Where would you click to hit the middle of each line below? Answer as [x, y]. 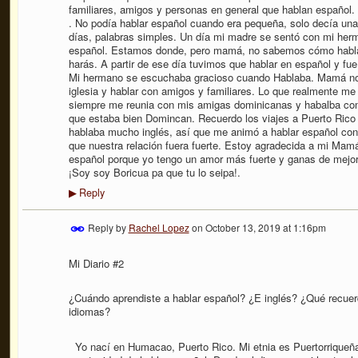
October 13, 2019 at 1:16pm [265, 227]
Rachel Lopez [159, 227]
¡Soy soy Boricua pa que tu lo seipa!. [154, 173]
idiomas [86, 312]
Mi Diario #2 [96, 264]
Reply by [107, 227]
